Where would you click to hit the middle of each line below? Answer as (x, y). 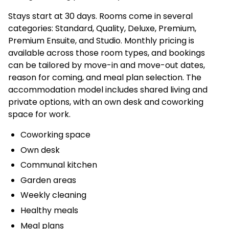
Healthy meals (49, 210)
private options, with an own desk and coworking (106, 102)
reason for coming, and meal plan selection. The (105, 77)
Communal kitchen (59, 165)
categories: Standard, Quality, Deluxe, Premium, (102, 28)
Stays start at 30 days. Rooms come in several (100, 16)
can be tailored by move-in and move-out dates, (107, 65)
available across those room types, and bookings (107, 53)
